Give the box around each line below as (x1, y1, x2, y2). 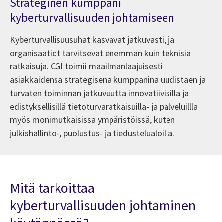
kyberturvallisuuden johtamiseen (10, 9, 174, 25)
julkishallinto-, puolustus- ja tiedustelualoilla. (10, 127, 178, 139)
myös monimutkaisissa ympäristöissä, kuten (10, 113, 175, 125)
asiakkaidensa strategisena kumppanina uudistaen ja (10, 73, 206, 85)
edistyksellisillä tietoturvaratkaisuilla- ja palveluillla (10, 100, 198, 112)
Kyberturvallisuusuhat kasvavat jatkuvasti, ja (10, 33, 174, 45)
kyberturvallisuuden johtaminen (10, 196, 196, 214)
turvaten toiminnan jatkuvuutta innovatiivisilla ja (10, 87, 189, 99)
